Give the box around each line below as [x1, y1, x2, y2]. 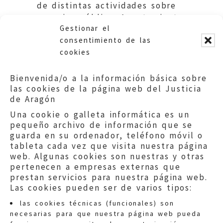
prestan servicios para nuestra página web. [10, 172, 208, 183]
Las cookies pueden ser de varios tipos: [10, 182, 193, 193]
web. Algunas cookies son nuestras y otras [10, 151, 205, 162]
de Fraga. [37, 23, 79, 35]
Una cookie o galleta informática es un [10, 109, 190, 120]
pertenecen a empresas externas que [10, 161, 181, 172]
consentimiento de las [60, 35, 151, 45]
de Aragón [10, 94, 56, 105]
